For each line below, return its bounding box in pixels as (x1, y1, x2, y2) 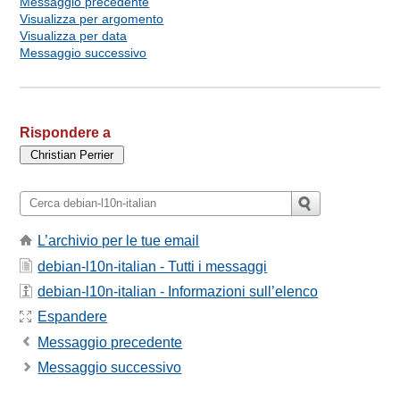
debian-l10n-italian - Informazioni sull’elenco (37, 283, 319, 299)
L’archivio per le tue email (37, 233, 200, 249)
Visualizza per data (20, 28, 128, 43)
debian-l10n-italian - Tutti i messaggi (37, 258, 268, 274)
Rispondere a (20, 124, 112, 140)
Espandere (37, 309, 108, 325)
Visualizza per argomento (20, 11, 164, 26)
